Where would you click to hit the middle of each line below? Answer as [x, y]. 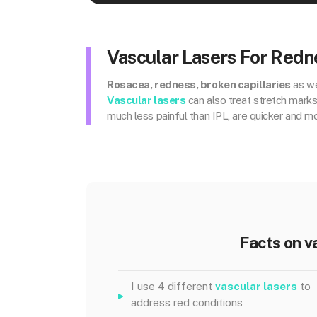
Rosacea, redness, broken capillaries [199, 85]
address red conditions [187, 302]
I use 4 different [173, 286]
